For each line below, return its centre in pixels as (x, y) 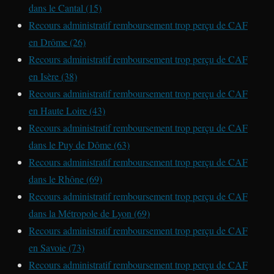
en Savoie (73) (57, 248)
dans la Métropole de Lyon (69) (89, 213)
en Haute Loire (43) (67, 111)
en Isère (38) (53, 76)
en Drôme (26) (57, 42)
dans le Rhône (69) (65, 179)
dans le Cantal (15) (65, 8)
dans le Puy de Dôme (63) (79, 145)
